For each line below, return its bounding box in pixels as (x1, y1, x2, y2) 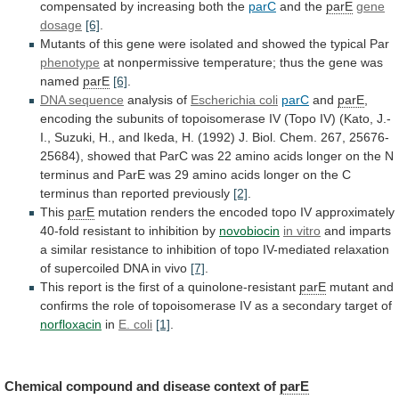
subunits (117, 111, 164, 126)
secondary (282, 298, 341, 313)
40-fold (40, 224, 79, 239)
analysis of (124, 93, 191, 108)
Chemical (4, 378, 62, 394)
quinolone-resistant (188, 280, 296, 295)
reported (121, 186, 169, 201)
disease (163, 378, 210, 394)
